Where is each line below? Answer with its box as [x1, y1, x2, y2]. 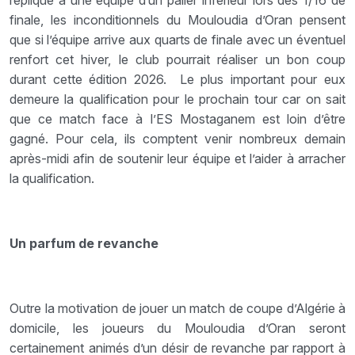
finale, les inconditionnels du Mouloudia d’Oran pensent [10, 11, 345, 28]
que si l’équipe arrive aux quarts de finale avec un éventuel [10, 31, 345, 48]
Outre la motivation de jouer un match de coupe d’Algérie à [10, 300, 345, 316]
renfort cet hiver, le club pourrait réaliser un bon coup [10, 51, 345, 67]
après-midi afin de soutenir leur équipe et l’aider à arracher [10, 150, 345, 166]
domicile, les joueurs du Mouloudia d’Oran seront [10, 319, 345, 336]
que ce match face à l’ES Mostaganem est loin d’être [10, 110, 345, 127]
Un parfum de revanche [10, 235, 158, 251]
